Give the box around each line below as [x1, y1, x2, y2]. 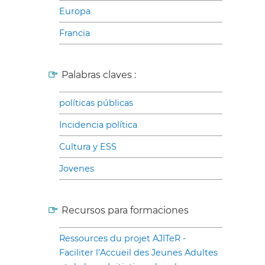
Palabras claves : [62, 69, 136, 80]
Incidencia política [59, 119, 137, 130]
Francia [59, 27, 90, 38]
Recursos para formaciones [62, 204, 189, 216]
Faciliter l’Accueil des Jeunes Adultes [59, 247, 218, 258]
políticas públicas [59, 97, 133, 108]
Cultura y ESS [59, 141, 117, 152]
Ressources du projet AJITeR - [59, 232, 186, 244]
